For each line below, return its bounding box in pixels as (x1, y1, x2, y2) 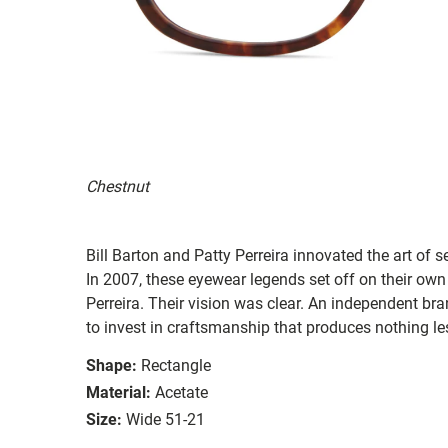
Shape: (86, 355, 137, 375)
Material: (86, 382, 151, 402)
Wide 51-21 (126, 409, 205, 429)
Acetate (155, 382, 208, 402)
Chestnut (86, 176, 149, 196)
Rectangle (141, 355, 211, 375)
